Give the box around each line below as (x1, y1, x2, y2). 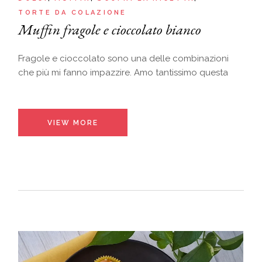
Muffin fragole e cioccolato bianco (18, 20, 202, 39)
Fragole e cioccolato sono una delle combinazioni (18, 53, 229, 64)
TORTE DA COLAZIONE (18, 8, 127, 16)
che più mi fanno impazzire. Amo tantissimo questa (18, 67, 229, 78)
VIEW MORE (47, 119, 99, 127)
